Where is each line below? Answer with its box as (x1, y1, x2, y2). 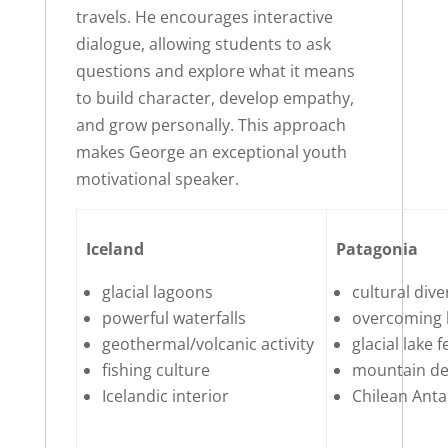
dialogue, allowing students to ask (75, 33, 331, 56)
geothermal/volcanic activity (102, 333, 315, 356)
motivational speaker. (75, 168, 239, 191)
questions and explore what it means (75, 60, 355, 83)
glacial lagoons (102, 281, 214, 304)
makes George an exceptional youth (75, 141, 347, 164)
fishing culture (102, 359, 211, 382)
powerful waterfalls (102, 307, 247, 330)
